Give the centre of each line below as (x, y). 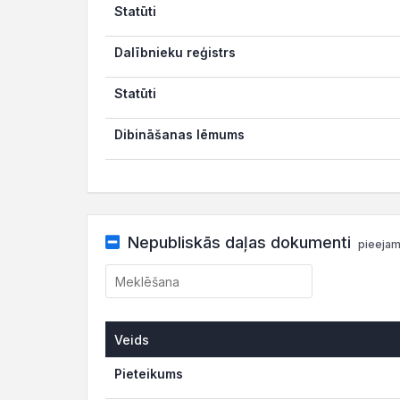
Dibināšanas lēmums (179, 134)
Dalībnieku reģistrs (175, 52)
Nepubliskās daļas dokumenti (239, 242)
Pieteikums (149, 374)
